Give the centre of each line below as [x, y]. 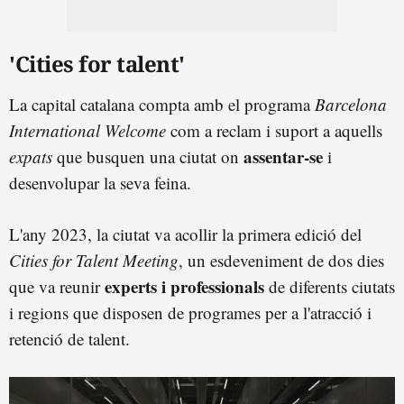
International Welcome [87, 130]
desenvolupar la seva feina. [100, 182]
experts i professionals [184, 286]
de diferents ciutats [330, 286]
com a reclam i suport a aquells [274, 130]
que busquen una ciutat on [148, 156]
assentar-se [283, 156]
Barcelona [351, 104]
